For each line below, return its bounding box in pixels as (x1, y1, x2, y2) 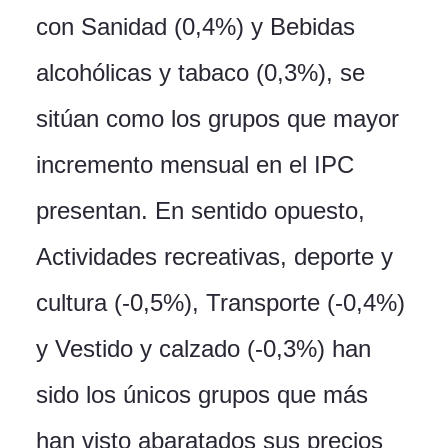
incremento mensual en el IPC (36, 151, 354, 179)
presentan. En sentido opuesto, (36, 197, 365, 225)
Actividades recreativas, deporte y (36, 243, 393, 271)
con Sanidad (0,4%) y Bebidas (36, 13, 355, 41)
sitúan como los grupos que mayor (36, 105, 399, 133)
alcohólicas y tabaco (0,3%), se (36, 59, 365, 87)
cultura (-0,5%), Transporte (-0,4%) (36, 289, 405, 317)
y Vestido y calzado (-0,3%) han (36, 335, 371, 363)
